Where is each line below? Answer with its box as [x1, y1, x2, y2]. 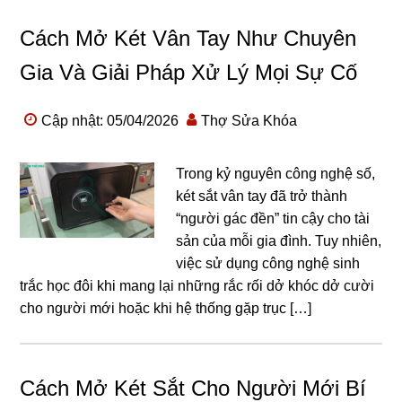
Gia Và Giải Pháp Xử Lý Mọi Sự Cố [20, 60, 358, 84]
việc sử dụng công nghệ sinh [176, 256, 361, 271]
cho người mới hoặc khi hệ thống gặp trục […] [20, 301, 312, 316]
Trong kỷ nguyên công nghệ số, [176, 166, 376, 181]
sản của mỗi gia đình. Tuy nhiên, [176, 233, 382, 249]
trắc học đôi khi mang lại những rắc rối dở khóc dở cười [20, 278, 375, 293]
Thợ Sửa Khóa [201, 113, 298, 128]
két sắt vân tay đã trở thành [176, 188, 348, 204]
